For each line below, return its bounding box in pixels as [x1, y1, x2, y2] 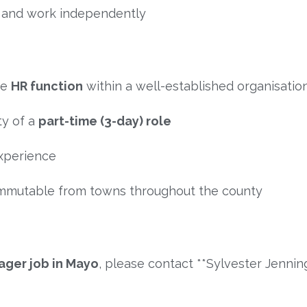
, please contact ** [99, 256, 206, 271]
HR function [11, 78, 83, 93]
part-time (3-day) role [38, 113, 171, 128]
